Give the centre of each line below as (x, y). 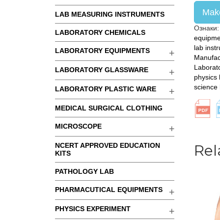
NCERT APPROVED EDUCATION (108, 145)
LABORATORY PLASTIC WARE (106, 89)
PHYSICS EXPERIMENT (93, 209)
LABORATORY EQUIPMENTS (102, 51)
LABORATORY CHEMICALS (100, 32)
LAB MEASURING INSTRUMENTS (110, 14)
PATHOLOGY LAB (84, 171)
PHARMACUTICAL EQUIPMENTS (109, 190)
